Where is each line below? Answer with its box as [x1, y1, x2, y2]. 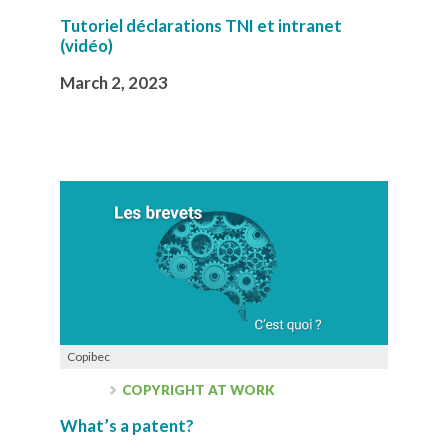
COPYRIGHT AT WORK [119, 381, 276, 398]
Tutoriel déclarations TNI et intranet [60, 14, 342, 36]
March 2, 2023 [60, 71, 168, 93]
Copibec [67, 348, 110, 364]
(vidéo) [60, 34, 113, 56]
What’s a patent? [60, 414, 194, 436]
